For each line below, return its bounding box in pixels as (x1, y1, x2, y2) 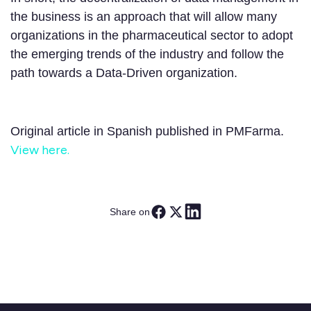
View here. (10, 142, 69, 158)
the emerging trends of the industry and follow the (10, 47, 284, 62)
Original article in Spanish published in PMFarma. (10, 124, 284, 139)
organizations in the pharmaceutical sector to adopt (10, 28, 293, 43)
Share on (110, 205, 150, 217)
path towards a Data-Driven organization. (10, 66, 237, 81)
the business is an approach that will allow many (10, 10, 277, 24)
